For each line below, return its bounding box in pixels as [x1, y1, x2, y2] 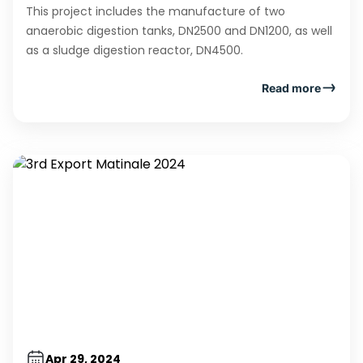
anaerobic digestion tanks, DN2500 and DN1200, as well [26, 23, 332, 39]
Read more [262, 80, 321, 95]
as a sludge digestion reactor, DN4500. [26, 42, 246, 58]
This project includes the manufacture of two [26, 3, 285, 19]
